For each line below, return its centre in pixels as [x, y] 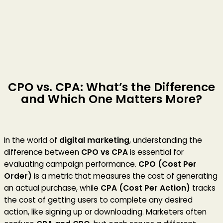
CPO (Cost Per [167, 164]
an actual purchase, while [52, 188]
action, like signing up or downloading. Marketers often [105, 212]
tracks [203, 188]
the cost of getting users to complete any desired [98, 200]
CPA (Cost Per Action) [145, 188]
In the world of [32, 140]
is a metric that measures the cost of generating [125, 176]
